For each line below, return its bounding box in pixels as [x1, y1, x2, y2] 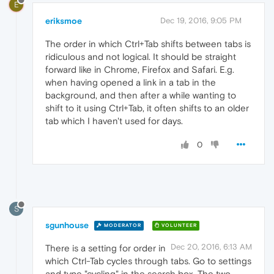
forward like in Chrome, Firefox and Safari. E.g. [45, 64, 234, 75]
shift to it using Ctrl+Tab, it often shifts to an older [45, 102, 249, 113]
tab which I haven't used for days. [45, 115, 183, 126]
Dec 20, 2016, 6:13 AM [171, 242, 252, 251]
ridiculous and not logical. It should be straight [45, 51, 236, 62]
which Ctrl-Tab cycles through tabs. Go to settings [45, 255, 251, 266]
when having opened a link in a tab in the [45, 76, 216, 87]
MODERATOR [102, 223, 141, 229]
